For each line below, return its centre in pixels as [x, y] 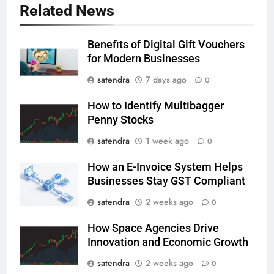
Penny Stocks [120, 120]
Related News [67, 10]
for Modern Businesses [144, 58]
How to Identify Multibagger [156, 106]
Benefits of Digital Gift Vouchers [166, 44]
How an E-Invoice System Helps [165, 167]
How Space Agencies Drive [153, 228]
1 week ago [167, 140]
